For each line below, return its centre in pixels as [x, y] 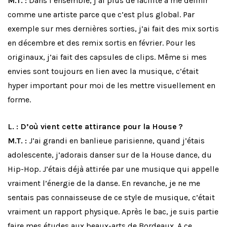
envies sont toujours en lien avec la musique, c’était [103, 71]
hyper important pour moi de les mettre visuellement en [111, 86]
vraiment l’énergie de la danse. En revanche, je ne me [104, 183]
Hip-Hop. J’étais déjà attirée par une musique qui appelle [113, 169]
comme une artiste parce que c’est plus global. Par [101, 15]
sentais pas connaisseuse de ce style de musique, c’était [111, 198]
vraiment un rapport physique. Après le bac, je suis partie [113, 212]
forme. [19, 100]
